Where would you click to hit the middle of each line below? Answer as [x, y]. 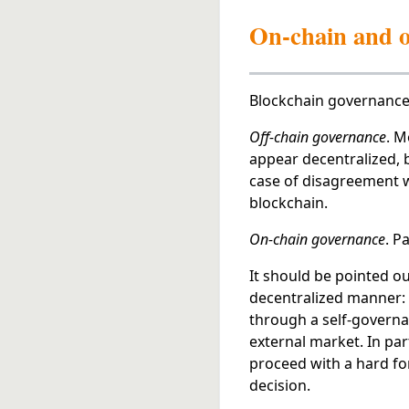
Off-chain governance [318, 136]
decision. [280, 385]
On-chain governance [317, 239]
